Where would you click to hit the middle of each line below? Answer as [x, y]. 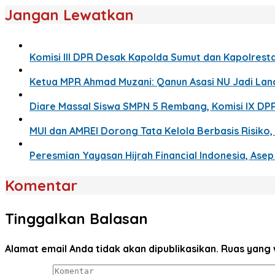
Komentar [41, 185]
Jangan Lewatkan [69, 14]
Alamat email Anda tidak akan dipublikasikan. [112, 248]
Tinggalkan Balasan [76, 218]
